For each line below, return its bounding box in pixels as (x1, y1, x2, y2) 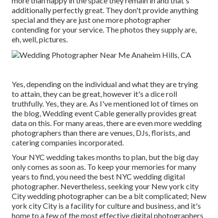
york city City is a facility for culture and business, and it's (12, 200, 201, 210)
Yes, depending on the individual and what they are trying (12, 79, 198, 89)
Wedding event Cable (42, 108, 114, 118)
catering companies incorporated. (12, 137, 124, 147)
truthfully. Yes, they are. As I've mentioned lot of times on (12, 98, 198, 108)
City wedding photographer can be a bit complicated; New (12, 191, 206, 200)
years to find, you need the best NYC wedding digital (12, 171, 185, 181)
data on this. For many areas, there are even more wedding (12, 118, 202, 127)
